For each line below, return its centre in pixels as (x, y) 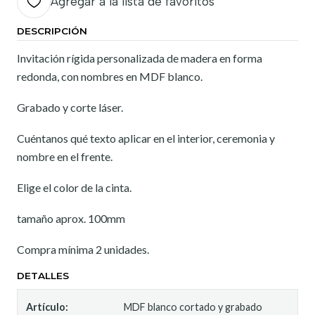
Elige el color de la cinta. (74, 187)
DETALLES (43, 276)
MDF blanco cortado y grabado (193, 307)
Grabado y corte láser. (70, 107)
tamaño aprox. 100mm (71, 218)
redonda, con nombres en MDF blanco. (110, 76)
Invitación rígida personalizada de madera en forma (140, 58)
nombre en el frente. (65, 156)
